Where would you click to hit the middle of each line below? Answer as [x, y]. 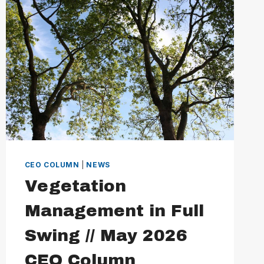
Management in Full [114, 210]
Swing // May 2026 [106, 235]
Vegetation [75, 186]
